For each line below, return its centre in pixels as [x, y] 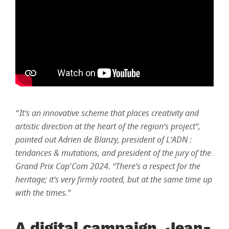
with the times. [41, 193]
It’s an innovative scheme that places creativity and [109, 113]
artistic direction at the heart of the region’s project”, [108, 127]
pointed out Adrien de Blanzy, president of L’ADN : [104, 140]
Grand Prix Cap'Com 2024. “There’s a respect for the [108, 166]
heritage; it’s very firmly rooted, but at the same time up [114, 180]
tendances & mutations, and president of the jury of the [113, 153]
